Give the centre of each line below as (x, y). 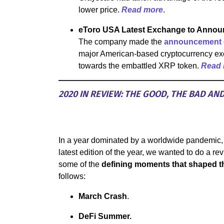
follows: (72, 176)
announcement (193, 41)
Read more (142, 9)
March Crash (103, 196)
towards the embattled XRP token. (140, 65)
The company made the (121, 41)
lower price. (100, 9)
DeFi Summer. (105, 216)
